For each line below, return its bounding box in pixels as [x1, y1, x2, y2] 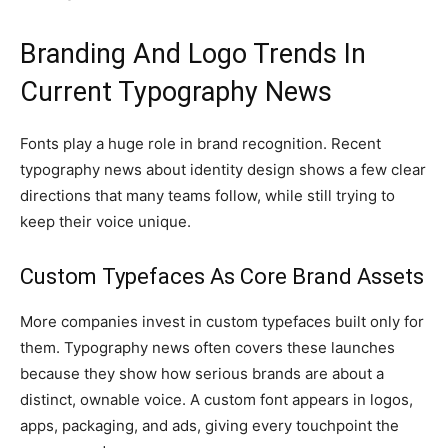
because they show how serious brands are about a [20, 364, 384, 383]
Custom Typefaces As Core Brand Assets [20, 264, 424, 289]
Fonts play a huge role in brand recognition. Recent [20, 134, 381, 153]
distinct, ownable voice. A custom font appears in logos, [20, 390, 413, 409]
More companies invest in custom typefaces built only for [20, 312, 424, 331]
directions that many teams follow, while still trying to [20, 186, 395, 205]
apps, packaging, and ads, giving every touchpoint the [20, 416, 399, 435]
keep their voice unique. [20, 212, 191, 231]
